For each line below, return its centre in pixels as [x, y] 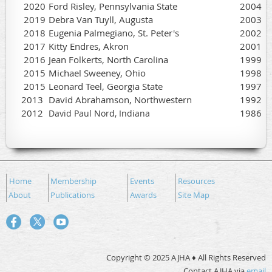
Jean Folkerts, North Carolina [108, 59]
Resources [196, 181]
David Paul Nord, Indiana [99, 113]
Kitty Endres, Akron [89, 46]
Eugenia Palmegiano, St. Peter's [114, 32]
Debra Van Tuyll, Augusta [101, 19]
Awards [143, 195]
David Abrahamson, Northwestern [120, 99]
